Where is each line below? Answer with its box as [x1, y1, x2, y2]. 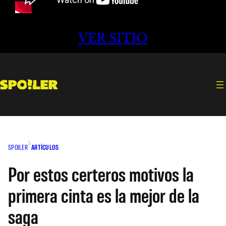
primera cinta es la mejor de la [8, 182, 199, 207]
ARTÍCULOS [31, 142, 59, 151]
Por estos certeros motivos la [8, 161, 194, 186]
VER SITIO [78, 31, 148, 46]
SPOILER [8, 142, 28, 151]
